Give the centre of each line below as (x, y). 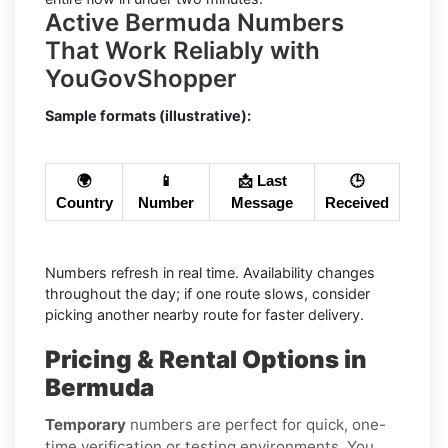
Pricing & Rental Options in (206, 359)
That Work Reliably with (182, 50)
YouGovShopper (141, 78)
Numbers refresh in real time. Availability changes (210, 272)
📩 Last (262, 180)
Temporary (85, 424)
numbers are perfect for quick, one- (256, 424)
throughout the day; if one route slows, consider (207, 293)
